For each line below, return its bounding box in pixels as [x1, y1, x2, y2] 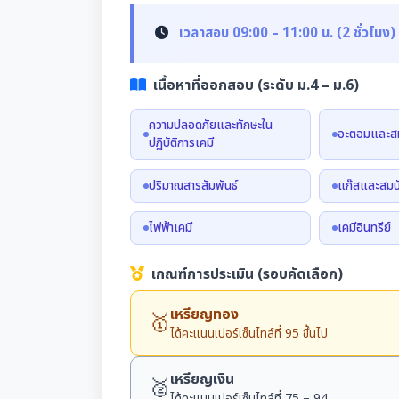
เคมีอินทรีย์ [337, 219, 391, 238]
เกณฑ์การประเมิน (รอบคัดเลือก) [151, 264, 343, 286]
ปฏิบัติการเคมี [148, 134, 214, 153]
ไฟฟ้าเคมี [148, 219, 192, 238]
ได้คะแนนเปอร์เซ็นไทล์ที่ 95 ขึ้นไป [170, 324, 328, 343]
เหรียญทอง [170, 303, 239, 325]
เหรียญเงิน [170, 369, 234, 391]
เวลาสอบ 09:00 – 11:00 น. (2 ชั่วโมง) [179, 23, 395, 45]
